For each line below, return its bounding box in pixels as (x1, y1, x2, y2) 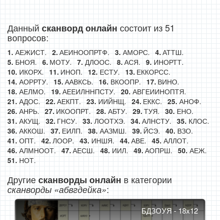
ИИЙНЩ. (98, 96, 126, 106)
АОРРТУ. (19, 77, 48, 86)
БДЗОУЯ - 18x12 (141, 205, 198, 216)
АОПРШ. (145, 145, 172, 155)
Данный (7, 21, 42, 34)
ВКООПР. (110, 77, 141, 86)
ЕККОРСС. (137, 67, 170, 77)
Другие (7, 173, 38, 186)
